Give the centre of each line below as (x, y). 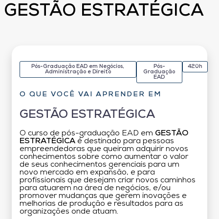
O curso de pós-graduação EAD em (87, 133)
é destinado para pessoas (125, 141)
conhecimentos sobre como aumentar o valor (104, 157)
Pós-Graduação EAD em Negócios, (78, 66)
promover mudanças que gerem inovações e (103, 196)
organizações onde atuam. (69, 211)
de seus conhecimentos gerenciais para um (99, 164)
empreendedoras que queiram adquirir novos (104, 149)
